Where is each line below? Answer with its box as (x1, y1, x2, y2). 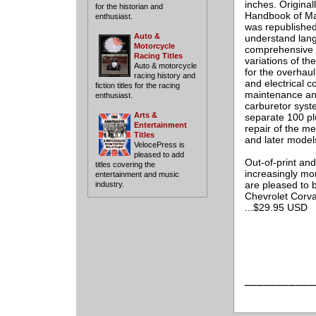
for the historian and (95, 2, 163, 11)
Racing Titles (133, 51, 183, 61)
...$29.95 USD (244, 202, 308, 213)
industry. (95, 180, 124, 189)
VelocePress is (133, 140, 185, 150)
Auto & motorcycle (133, 61, 197, 71)
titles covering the (95, 160, 155, 169)
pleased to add (133, 150, 184, 159)
